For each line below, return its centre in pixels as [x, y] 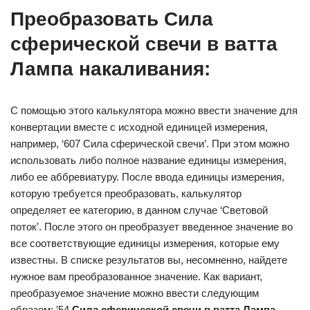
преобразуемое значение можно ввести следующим [135, 293]
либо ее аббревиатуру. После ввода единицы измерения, [147, 177]
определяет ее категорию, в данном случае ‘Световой [139, 210]
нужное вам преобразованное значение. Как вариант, [136, 276]
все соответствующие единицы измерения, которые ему [145, 243]
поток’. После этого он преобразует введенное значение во [152, 227]
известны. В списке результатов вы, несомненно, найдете [149, 260]
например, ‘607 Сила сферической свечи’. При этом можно [150, 144]
